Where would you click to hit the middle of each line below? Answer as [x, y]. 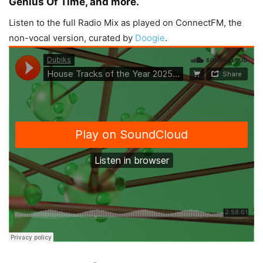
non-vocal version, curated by [72, 38]
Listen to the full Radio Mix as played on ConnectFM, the [125, 23]
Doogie [150, 38]
